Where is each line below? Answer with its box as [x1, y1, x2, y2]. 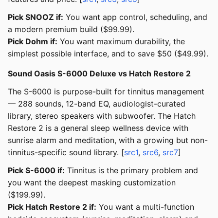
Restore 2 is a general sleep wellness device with [8, 123, 188, 133]
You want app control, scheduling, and [63, 12, 207, 22]
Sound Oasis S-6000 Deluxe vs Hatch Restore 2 [8, 69, 191, 79]
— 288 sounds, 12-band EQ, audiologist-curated [8, 99, 185, 109]
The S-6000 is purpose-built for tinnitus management [8, 87, 204, 97]
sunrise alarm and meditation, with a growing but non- [8, 135, 208, 145]
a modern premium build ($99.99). [8, 24, 134, 35]
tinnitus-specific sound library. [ [8, 147, 124, 158]
